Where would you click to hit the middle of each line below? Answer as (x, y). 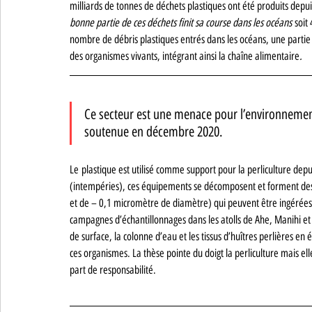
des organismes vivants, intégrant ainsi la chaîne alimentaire (185, 56)
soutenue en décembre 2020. (155, 131)
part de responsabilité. (113, 270)
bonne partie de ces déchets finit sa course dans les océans (182, 22)
